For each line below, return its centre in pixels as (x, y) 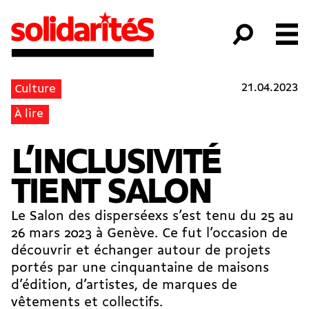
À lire (29, 114)
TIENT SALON (111, 193)
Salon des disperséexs (99, 216)
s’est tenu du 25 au (231, 216)
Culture (36, 89)
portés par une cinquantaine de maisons (140, 268)
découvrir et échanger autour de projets (141, 251)
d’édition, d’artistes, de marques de (124, 285)
